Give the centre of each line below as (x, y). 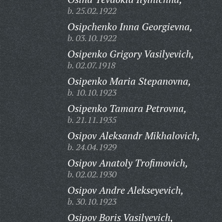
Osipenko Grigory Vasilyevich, (131, 54)
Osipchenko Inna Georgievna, (130, 27)
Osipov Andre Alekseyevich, (125, 190)
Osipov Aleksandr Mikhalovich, (134, 136)
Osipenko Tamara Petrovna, (127, 108)
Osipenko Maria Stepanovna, (129, 81)
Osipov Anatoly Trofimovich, (128, 163)
